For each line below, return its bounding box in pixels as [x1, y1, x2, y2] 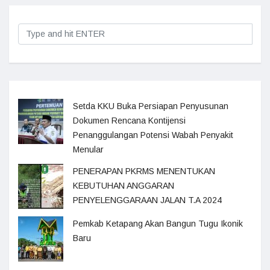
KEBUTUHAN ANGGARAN [73, 181, 174, 190]
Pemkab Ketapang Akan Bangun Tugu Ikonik [73, 219, 243, 228]
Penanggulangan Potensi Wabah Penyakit [73, 130, 233, 140]
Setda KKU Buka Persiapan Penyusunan [73, 101, 228, 111]
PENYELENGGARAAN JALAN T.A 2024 [73, 195, 222, 205]
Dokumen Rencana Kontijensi [73, 116, 186, 125]
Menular [73, 145, 104, 154]
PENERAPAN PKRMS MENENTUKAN [73, 166, 215, 176]
